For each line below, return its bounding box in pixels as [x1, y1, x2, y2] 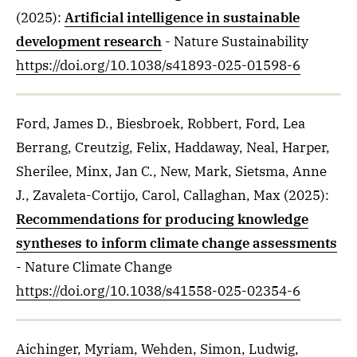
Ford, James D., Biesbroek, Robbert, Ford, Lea [16, 115, 305, 132]
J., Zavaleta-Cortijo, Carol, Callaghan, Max [16, 186, 280, 204]
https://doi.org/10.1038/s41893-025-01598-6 [16, 57, 300, 74]
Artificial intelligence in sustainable [65, 9, 300, 26]
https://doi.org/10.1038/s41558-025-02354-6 [16, 282, 300, 300]
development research [16, 33, 162, 50]
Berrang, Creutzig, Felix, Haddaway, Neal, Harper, [16, 139, 330, 156]
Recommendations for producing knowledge [16, 210, 308, 228]
